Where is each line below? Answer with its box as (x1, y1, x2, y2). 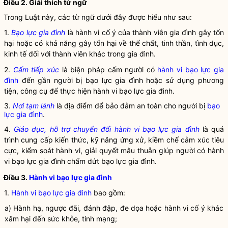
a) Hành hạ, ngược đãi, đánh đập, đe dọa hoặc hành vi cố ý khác (5, 204, 223, 212)
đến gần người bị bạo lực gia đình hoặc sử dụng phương (18, 76, 224, 84)
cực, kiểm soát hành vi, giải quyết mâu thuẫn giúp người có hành (4, 146, 224, 155)
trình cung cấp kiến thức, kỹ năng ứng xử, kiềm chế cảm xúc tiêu (4, 135, 224, 144)
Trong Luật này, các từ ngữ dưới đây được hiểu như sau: (4, 13, 192, 21)
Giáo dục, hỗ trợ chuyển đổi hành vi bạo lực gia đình (14, 125, 199, 133)
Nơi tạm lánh (13, 101, 54, 110)
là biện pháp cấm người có (59, 65, 158, 74)
